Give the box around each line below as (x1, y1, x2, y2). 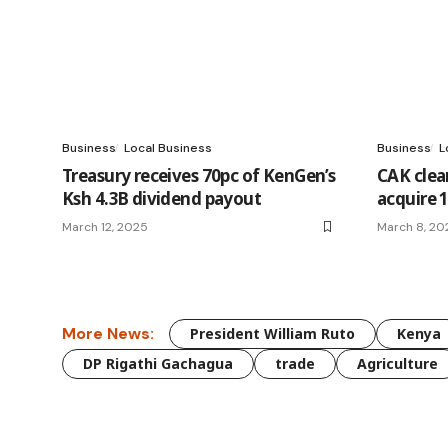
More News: (62, 323, 154, 345)
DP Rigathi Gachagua (83, 353, 233, 373)
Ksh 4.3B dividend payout (62, 186, 262, 210)
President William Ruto (190, 323, 355, 343)
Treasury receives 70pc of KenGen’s (62, 163, 336, 187)
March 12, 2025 (62, 218, 148, 235)
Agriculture (357, 353, 438, 373)
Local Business (124, 139, 212, 156)
